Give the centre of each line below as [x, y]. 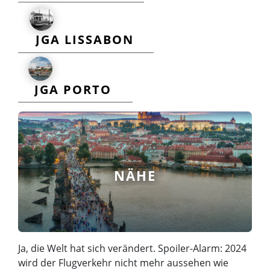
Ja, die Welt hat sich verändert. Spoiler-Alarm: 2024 [132, 248]
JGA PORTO [73, 89]
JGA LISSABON [84, 39]
